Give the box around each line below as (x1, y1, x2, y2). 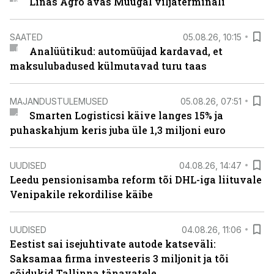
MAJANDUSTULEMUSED (10, 95, 108, 106)
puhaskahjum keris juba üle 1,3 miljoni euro (10, 124, 226, 136)
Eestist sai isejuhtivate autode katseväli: (10, 237, 216, 250)
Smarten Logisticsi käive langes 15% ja (29, 109, 223, 122)
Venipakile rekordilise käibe (10, 188, 153, 201)
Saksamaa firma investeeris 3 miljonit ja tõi (10, 252, 229, 265)
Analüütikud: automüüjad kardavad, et (29, 45, 223, 57)
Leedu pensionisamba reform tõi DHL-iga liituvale (10, 173, 262, 186)
